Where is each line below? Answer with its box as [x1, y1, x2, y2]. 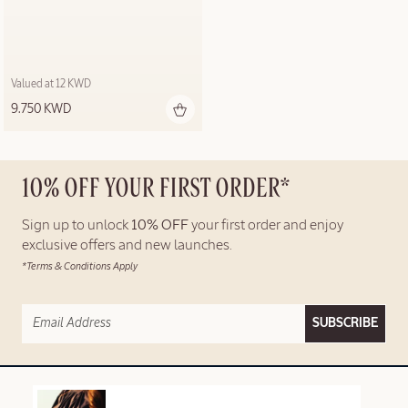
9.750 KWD [11, 102, 71, 116]
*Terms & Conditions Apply [22, 260, 138, 271]
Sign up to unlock [22, 218, 131, 233]
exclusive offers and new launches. [22, 238, 232, 253]
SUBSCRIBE [312, 316, 378, 330]
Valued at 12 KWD [11, 78, 91, 90]
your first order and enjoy [189, 218, 343, 233]
